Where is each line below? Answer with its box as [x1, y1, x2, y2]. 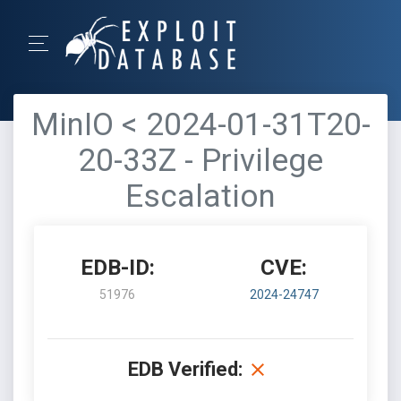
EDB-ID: [80, 255, 155, 280]
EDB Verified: [128, 358, 243, 380]
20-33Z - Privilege [78, 142, 323, 179]
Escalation [125, 178, 276, 215]
